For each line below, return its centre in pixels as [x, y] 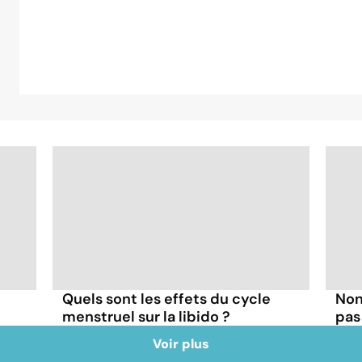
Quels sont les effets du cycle [167, 299]
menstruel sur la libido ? [147, 316]
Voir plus [181, 343]
